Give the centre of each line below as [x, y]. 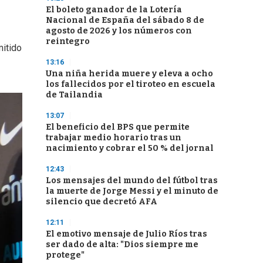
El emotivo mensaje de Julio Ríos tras [127, 234]
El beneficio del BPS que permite [118, 127]
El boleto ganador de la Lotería [114, 10]
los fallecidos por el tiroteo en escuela [131, 84]
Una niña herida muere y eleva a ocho [129, 74]
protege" [65, 255]
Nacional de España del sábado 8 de [125, 20]
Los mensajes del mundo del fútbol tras [132, 181]
